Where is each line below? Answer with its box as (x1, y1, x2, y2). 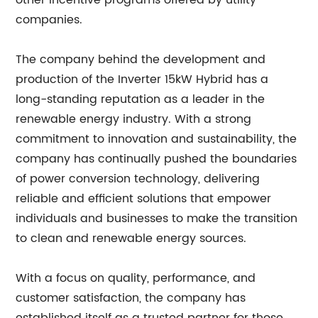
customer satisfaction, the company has (16, 289, 246, 307)
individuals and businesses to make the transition (16, 209, 298, 228)
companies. (16, 11, 83, 29)
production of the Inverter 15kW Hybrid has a (16, 70, 269, 89)
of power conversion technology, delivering (16, 170, 261, 188)
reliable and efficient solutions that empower (16, 190, 272, 208)
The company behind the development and (16, 50, 266, 69)
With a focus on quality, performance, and (16, 269, 256, 287)
